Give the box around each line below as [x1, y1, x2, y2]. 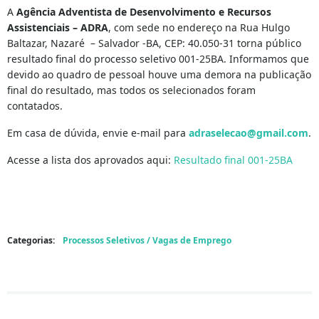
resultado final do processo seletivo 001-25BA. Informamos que [7, 52, 309, 66]
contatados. [7, 99, 63, 113]
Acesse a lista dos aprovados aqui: [7, 153, 174, 167]
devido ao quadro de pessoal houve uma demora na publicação [7, 68, 311, 81]
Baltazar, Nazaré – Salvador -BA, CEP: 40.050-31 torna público [7, 36, 301, 50]
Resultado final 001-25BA [174, 153, 293, 167]
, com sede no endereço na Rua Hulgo [108, 21, 290, 34]
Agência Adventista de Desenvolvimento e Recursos [16, 5, 271, 19]
